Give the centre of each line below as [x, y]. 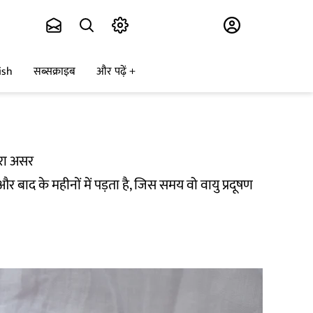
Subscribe [166, 26]
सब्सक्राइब [54, 72]
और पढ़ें [111, 72]
